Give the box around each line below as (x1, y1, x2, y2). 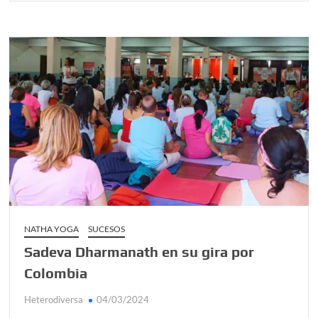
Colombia (24, 264, 88, 281)
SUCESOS (88, 223, 126, 234)
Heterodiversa (24, 293, 84, 305)
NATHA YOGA (24, 223, 79, 234)
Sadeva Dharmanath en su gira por (24, 243, 255, 260)
